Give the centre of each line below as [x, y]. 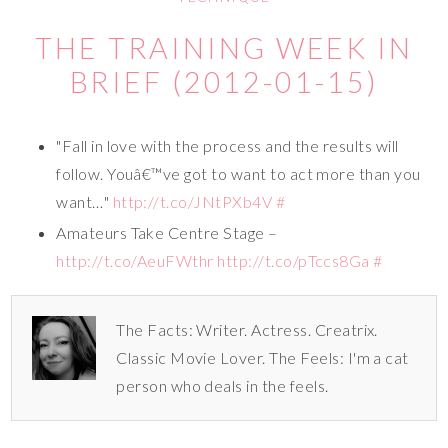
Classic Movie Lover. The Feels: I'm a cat [262, 357]
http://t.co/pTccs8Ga [293, 260]
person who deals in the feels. [222, 385]
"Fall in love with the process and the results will [227, 145]
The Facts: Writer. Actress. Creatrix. [247, 329]
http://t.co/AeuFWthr [135, 260]
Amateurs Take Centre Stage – [167, 232]
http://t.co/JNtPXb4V [192, 201]
